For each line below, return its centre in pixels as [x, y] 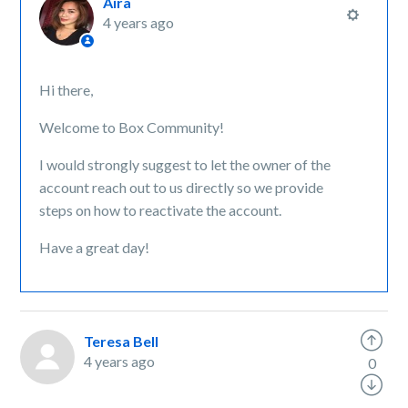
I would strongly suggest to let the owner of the [185, 164]
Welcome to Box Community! [133, 127]
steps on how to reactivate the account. [162, 210]
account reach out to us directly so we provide [182, 187]
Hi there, [68, 90]
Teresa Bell [122, 341]
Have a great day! [95, 247]
